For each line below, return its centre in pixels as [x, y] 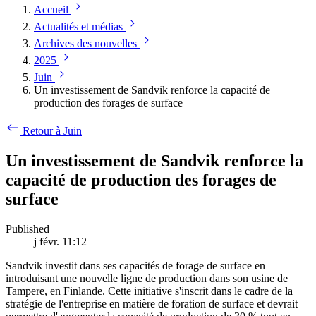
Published [28, 229]
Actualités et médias [78, 27]
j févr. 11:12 [60, 242]
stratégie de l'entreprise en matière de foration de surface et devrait [152, 304]
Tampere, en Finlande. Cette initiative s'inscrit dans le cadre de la [149, 291]
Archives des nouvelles [85, 44]
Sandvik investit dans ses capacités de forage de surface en [135, 266]
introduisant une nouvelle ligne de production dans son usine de [147, 279]
